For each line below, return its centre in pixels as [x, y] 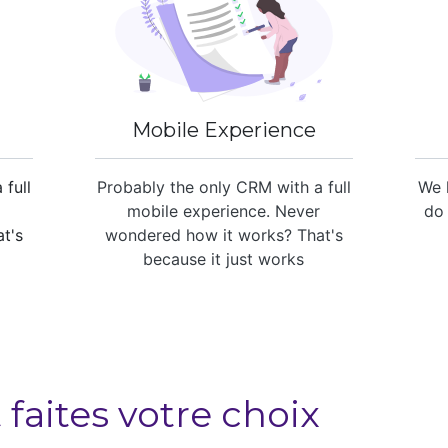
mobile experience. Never [224, 211]
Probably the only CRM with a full [223, 187]
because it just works [224, 259]
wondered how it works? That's [223, 235]
